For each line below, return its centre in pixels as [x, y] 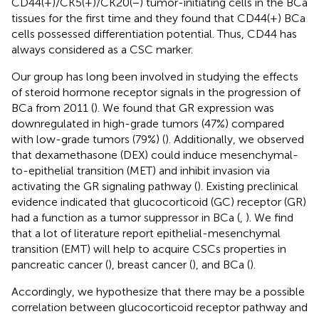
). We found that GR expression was [184, 108]
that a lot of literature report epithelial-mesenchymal [146, 233]
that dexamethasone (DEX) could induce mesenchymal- [155, 155]
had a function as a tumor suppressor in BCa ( [126, 217]
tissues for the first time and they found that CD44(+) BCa [158, 18]
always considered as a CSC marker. [102, 49]
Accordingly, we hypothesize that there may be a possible [158, 291]
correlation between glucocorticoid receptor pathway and [159, 307]
